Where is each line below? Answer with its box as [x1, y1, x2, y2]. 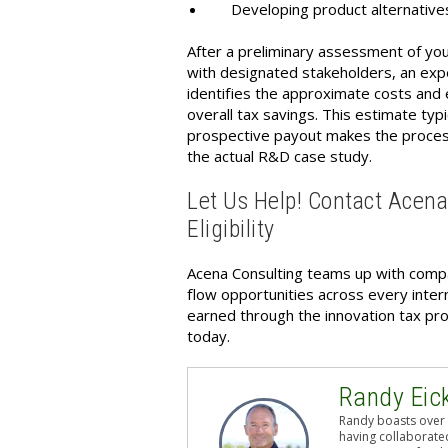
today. [187, 326, 230, 346]
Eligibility [187, 215, 280, 243]
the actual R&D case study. [187, 146, 372, 166]
